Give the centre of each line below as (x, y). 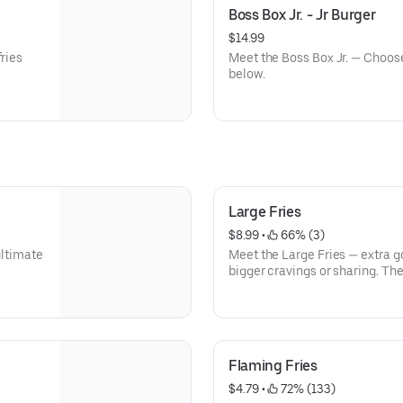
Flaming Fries (273, 366)
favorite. (252, 287)
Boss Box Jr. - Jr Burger (302, 15)
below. (247, 74)
